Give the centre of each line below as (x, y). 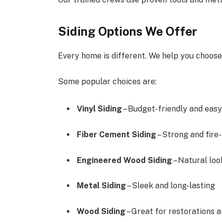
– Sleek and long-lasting (171, 186)
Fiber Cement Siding (117, 135)
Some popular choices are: (108, 81)
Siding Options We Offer (128, 31)
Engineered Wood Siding (125, 160)
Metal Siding (102, 186)
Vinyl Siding (100, 109)
